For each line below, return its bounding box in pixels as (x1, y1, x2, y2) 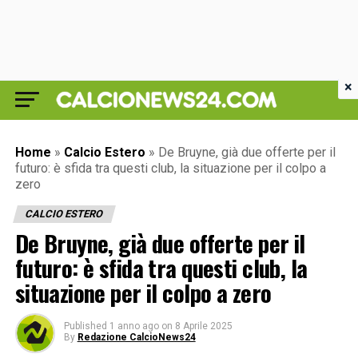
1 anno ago (109, 320, 159, 332)
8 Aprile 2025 (174, 320, 233, 332)
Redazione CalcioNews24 (77, 332, 196, 343)
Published (63, 320, 107, 332)
